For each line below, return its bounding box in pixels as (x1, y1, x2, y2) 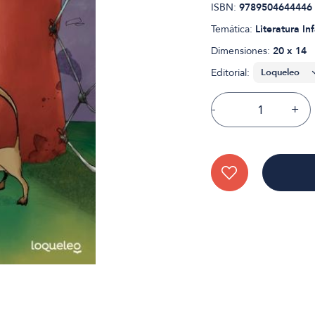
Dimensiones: (210, 44, 273, 58)
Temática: (210, 22, 255, 36)
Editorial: (210, 66, 250, 79)
